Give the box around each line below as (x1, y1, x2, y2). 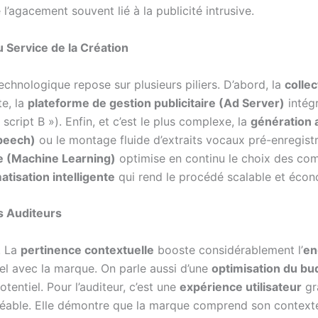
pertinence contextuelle (21, 242, 154, 257)
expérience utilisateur (180, 279, 302, 294)
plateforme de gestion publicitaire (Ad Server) (28, 95, 285, 110)
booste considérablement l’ (154, 242, 303, 257)
